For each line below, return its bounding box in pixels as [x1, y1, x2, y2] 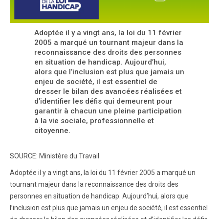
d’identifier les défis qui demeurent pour [34, 97, 173, 106]
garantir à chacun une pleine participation [34, 107, 182, 115]
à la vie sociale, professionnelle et [34, 116, 154, 125]
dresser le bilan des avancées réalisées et [34, 87, 182, 96]
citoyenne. [34, 126, 70, 135]
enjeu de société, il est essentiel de [34, 77, 157, 86]
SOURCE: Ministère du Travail [10, 152, 99, 160]
